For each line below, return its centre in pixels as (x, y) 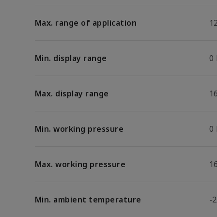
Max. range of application (86, 23)
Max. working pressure (80, 164)
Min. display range (71, 58)
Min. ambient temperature (88, 200)
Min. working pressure (79, 129)
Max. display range (72, 93)
